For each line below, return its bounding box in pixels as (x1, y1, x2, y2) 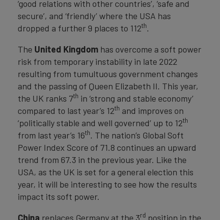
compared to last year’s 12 (18, 105, 114, 116)
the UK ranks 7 (18, 93, 73, 104)
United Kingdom (34, 44, 98, 55)
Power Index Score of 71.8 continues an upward (18, 142, 196, 153)
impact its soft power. (18, 191, 104, 202)
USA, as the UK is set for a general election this (18, 166, 193, 177)
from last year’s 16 (18, 130, 85, 140)
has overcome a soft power (98, 44, 201, 55)
